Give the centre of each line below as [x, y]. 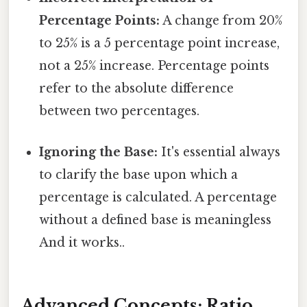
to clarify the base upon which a [139, 174]
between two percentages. [120, 111]
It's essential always [219, 152]
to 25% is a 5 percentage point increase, [160, 44]
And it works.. [82, 242]
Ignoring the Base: [99, 152]
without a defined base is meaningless [156, 220]
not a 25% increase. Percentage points [155, 66]
